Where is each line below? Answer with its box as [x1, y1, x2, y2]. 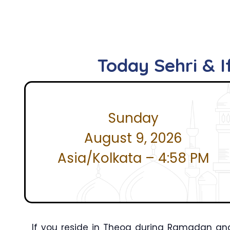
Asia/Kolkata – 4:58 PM [57, 148, 209, 167]
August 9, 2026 [84, 128, 182, 147]
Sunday [108, 108, 159, 127]
